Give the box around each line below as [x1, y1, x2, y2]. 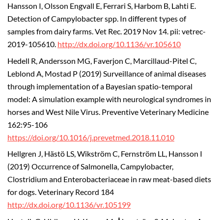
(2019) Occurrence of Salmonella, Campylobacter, [7, 162, 173, 171]
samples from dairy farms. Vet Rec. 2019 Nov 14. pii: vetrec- [7, 27, 206, 36]
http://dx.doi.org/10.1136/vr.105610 [57, 39, 181, 49]
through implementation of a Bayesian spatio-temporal [7, 82, 192, 91]
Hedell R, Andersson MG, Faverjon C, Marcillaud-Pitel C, [7, 56, 196, 65]
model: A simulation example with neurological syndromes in [7, 94, 211, 104]
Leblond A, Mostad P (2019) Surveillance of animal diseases [7, 69, 206, 78]
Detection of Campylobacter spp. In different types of [7, 14, 186, 23]
